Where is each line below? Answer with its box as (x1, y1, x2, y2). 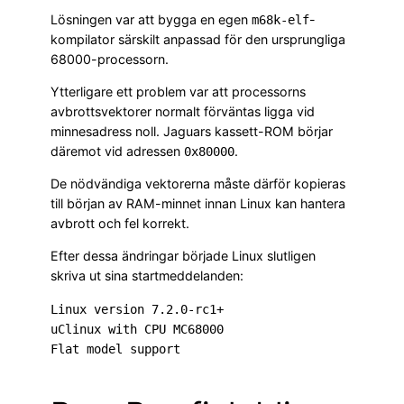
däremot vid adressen (50, 142, 184, 159)
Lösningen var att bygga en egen (50, 11, 252, 27)
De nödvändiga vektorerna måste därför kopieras (50, 176, 345, 192)
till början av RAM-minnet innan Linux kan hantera (50, 196, 345, 212)
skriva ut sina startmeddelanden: (50, 268, 243, 284)
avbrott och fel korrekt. (50, 216, 189, 232)
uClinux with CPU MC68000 (50, 321, 224, 336)
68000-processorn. (50, 50, 169, 67)
